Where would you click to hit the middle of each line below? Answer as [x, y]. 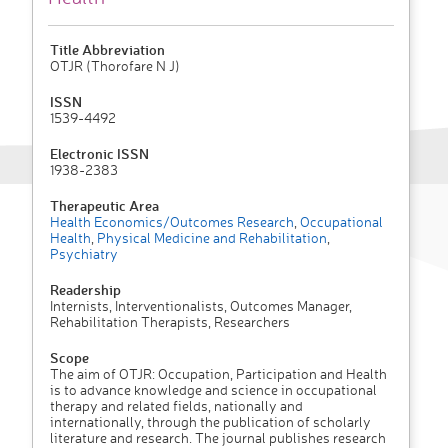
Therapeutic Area [104, 206]
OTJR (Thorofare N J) [115, 66]
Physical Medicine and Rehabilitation [210, 238]
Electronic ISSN [99, 154]
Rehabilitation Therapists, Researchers [170, 322]
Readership [85, 290]
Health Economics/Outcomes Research [172, 222]
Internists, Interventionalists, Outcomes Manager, [201, 306]
